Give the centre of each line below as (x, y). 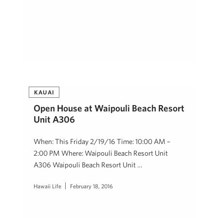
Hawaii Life (47, 186)
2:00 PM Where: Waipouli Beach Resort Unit (101, 153)
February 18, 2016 (91, 186)
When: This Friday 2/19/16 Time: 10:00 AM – (102, 141)
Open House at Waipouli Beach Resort (109, 108)
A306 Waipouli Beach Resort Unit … (88, 165)
